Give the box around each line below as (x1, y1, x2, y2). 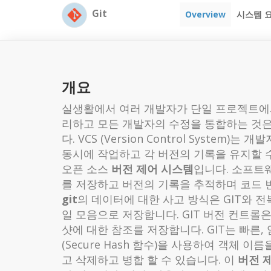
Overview (185, 8, 226, 20)
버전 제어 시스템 (111, 161, 194, 176)
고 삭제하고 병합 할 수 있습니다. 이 (62, 252, 238, 267)
